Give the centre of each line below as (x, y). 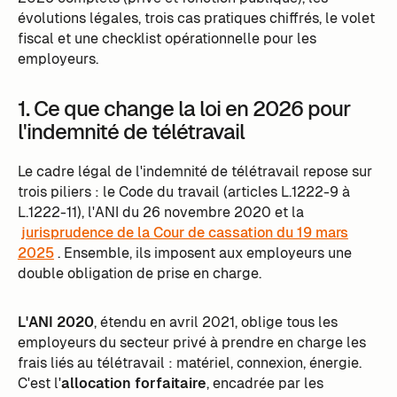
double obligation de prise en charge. (139, 273)
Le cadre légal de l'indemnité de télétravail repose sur (195, 171)
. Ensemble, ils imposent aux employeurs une (204, 253)
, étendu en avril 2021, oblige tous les (215, 322)
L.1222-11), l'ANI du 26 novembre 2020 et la (160, 212)
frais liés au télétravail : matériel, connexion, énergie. (189, 362)
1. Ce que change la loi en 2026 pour (184, 108)
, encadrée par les (265, 383)
